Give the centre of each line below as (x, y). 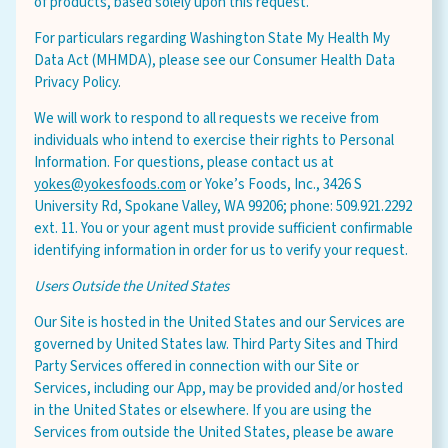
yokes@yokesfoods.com (110, 184)
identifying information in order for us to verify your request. (221, 250)
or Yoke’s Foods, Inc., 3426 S (274, 184)
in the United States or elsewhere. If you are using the (203, 410)
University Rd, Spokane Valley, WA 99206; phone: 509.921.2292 (223, 206)
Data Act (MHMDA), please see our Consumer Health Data (214, 60)
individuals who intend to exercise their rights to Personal (214, 140)
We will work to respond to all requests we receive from (206, 118)
